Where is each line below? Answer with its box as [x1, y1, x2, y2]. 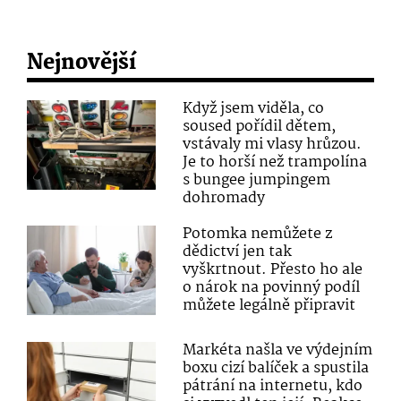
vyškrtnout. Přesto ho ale [183, 257, 363, 282]
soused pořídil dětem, [183, 114, 337, 139]
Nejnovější [27, 46, 136, 80]
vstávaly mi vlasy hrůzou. [183, 132, 363, 157]
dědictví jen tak [183, 239, 293, 264]
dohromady [183, 185, 266, 210]
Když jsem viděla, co [183, 96, 325, 121]
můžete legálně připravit [183, 293, 356, 318]
